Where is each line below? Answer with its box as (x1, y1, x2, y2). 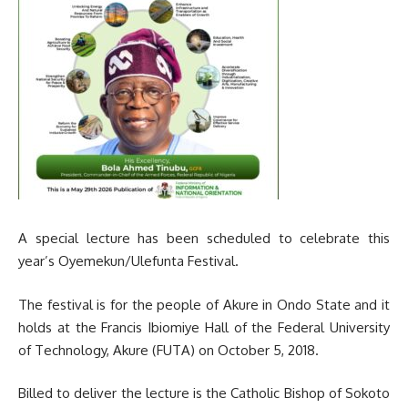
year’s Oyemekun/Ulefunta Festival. (18, 252, 239, 270)
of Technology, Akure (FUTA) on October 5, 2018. (18, 341, 319, 359)
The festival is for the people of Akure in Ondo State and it (18, 295, 390, 313)
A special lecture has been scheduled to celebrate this (18, 229, 390, 248)
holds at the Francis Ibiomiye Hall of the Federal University (18, 318, 390, 336)
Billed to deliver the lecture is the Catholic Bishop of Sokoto (18, 384, 390, 403)
